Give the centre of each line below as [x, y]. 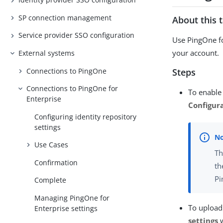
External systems [47, 53]
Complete [51, 180]
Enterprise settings [66, 208]
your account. [196, 53]
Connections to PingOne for [72, 89]
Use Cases [52, 145]
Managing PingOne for [72, 198]
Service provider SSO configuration [77, 35]
